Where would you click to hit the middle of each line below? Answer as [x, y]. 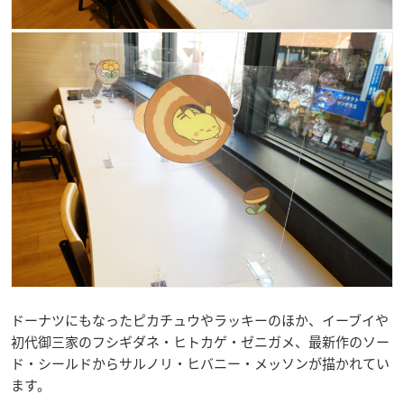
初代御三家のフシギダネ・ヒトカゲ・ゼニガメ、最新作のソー [200, 342]
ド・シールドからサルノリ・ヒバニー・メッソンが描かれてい [200, 364]
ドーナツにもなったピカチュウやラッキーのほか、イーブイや [200, 321]
